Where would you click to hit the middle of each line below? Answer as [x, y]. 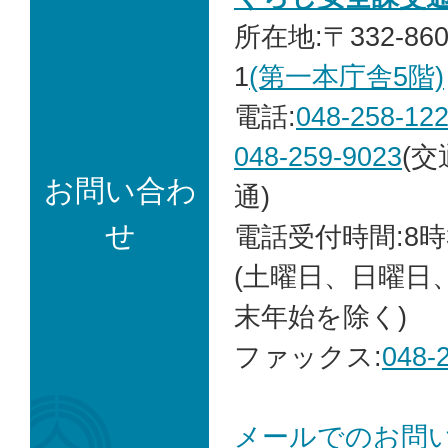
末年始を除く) [320, 316]
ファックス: [308, 356]
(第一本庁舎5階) [346, 76]
